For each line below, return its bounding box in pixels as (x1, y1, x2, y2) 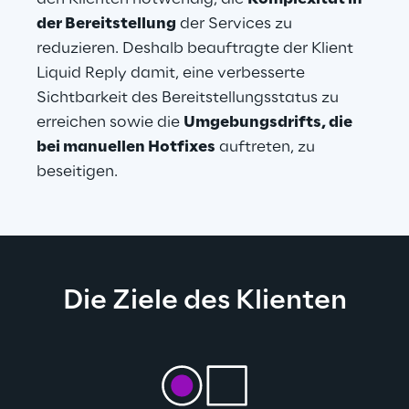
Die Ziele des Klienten (62, 287, 347, 316)
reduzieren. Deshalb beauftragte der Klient (37, 40, 357, 57)
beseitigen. (37, 163, 118, 180)
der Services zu (176, 16, 296, 32)
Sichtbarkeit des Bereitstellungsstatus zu (37, 89, 342, 106)
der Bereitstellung (37, 16, 176, 32)
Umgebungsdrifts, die (184, 114, 355, 131)
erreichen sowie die (37, 114, 184, 131)
